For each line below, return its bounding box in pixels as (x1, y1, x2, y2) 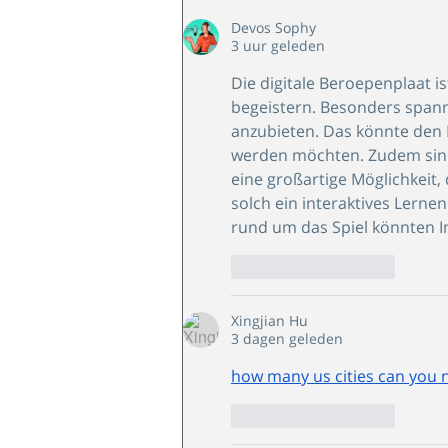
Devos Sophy (231, 17, 316, 37)
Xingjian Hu (231, 310, 308, 330)
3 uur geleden (231, 35, 325, 55)
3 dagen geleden (231, 328, 343, 348)
